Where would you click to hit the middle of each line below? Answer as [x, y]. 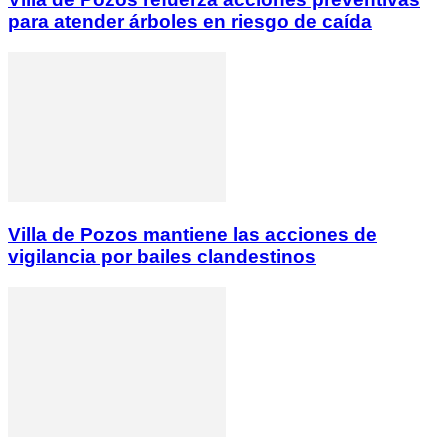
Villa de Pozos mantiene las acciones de [192, 235]
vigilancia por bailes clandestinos [162, 257]
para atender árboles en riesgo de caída [190, 21]
